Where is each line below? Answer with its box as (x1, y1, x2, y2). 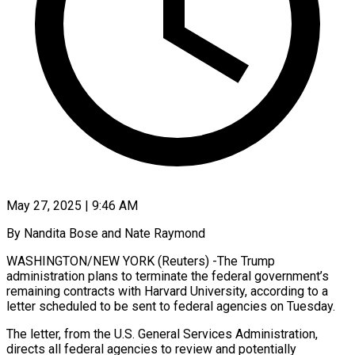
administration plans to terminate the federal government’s (6, 268, 329, 284)
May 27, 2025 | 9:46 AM (6, 197, 138, 213)
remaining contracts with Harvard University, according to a (6, 283, 328, 299)
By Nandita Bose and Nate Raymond (6, 225, 205, 241)
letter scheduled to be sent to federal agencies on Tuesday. (6, 298, 335, 314)
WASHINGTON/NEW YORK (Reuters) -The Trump (6, 253, 275, 269)
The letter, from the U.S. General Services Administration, (6, 326, 318, 342)
